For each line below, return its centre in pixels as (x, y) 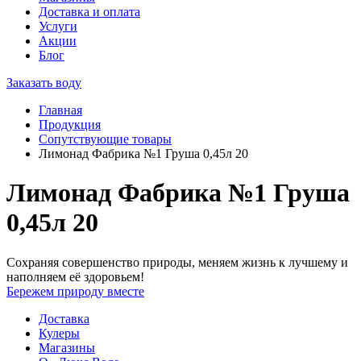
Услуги (58, 26)
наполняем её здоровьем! (75, 276)
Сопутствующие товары (105, 139)
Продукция (70, 124)
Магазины (67, 347)
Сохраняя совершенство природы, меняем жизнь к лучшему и (177, 262)
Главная (60, 110)
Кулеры (59, 333)
